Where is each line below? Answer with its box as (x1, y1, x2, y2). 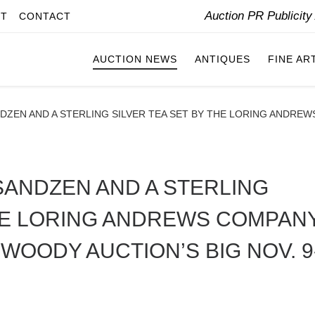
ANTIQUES (195, 53, 250, 65)
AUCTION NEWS (93, 53, 177, 65)
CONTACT (19, 11, 71, 22)
